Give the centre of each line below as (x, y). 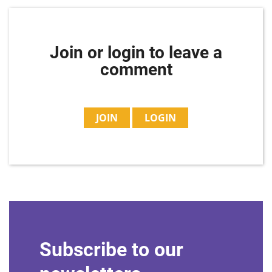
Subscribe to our (111, 250)
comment (136, 70)
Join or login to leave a (136, 53)
